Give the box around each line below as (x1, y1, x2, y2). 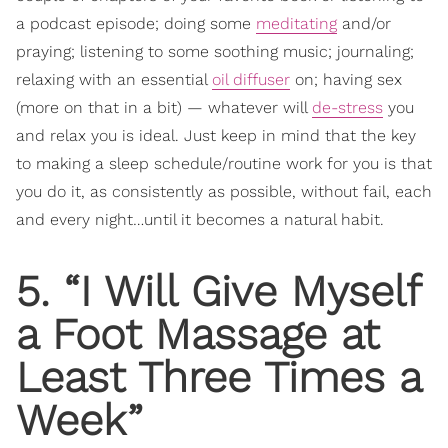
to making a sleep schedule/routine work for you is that (16, 154, 432, 173)
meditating (256, 14, 337, 33)
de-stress (312, 98, 383, 117)
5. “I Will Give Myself (16, 265, 420, 316)
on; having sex (290, 70, 402, 89)
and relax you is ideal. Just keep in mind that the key (16, 126, 416, 145)
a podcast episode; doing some (16, 14, 256, 33)
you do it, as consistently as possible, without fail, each (16, 182, 432, 201)
